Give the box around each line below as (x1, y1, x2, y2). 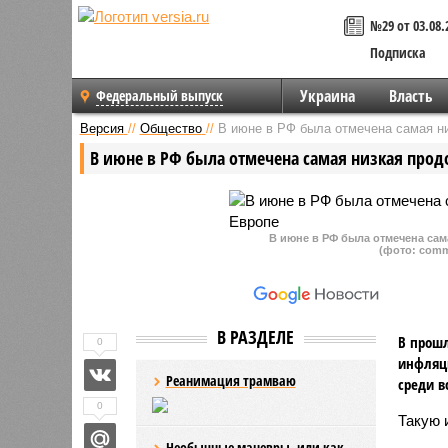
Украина (299, 85, 355, 107)
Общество (139, 120, 202, 136)
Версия (79, 120, 124, 136)
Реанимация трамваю (165, 370, 296, 390)
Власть (388, 85, 433, 107)
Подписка (370, 43, 426, 62)
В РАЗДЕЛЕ (217, 324, 294, 349)
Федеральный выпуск (96, 86, 223, 105)
